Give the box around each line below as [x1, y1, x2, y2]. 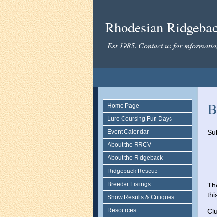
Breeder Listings [108, 181, 151, 187]
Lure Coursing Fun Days [108, 115, 172, 122]
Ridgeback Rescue [108, 168, 158, 174]
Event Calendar [108, 128, 149, 135]
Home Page [108, 102, 139, 109]
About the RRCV [108, 141, 151, 148]
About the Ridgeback [108, 155, 163, 161]
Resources [108, 207, 136, 214]
